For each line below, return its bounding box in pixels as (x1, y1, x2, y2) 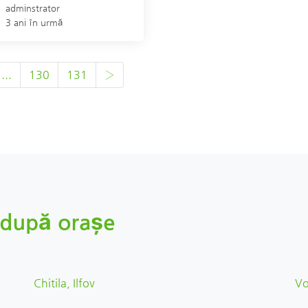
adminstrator (5, 3, 60, 13)
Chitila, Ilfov (33, 276, 95, 289)
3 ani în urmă (5, 17, 63, 27)
